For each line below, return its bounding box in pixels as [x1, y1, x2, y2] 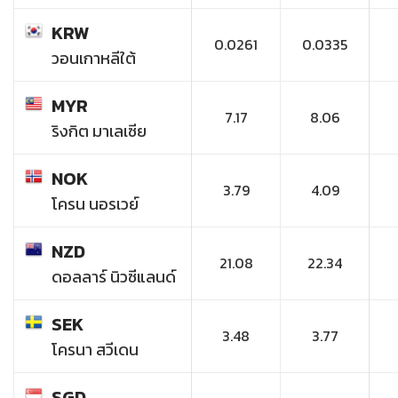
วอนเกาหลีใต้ [52, 46, 136, 71]
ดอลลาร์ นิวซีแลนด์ [52, 265, 176, 290]
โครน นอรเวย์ [52, 192, 139, 217]
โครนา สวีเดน [52, 338, 139, 362]
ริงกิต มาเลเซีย [52, 119, 147, 144]
